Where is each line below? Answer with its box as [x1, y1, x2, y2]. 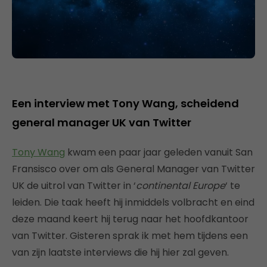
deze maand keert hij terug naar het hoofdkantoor [12, 212, 249, 226]
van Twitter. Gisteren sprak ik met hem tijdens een [12, 228, 248, 243]
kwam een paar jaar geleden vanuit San [65, 145, 253, 159]
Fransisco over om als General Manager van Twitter [12, 162, 255, 176]
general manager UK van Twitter [12, 114, 191, 130]
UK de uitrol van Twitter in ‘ [12, 178, 136, 193]
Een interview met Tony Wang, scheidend [12, 95, 239, 111]
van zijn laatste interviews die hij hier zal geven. [12, 245, 229, 259]
